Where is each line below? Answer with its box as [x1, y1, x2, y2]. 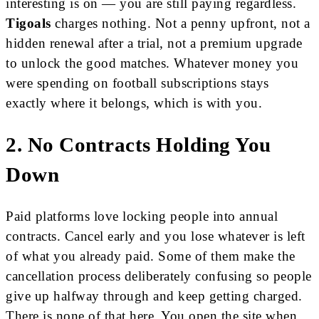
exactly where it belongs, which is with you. [6, 95, 262, 111]
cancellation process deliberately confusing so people [6, 268, 312, 284]
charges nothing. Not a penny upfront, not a [55, 16, 310, 31]
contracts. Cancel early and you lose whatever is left [6, 229, 305, 244]
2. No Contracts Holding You [6, 133, 271, 156]
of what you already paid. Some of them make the [6, 249, 296, 264]
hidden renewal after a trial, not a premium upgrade [6, 36, 303, 51]
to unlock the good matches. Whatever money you [6, 56, 298, 71]
